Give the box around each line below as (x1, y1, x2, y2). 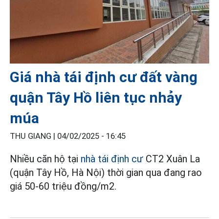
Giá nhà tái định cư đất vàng (10, 68, 197, 86)
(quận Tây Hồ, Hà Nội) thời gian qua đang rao (10, 166, 202, 178)
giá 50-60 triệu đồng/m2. (10, 180, 116, 192)
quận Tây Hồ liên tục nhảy (10, 88, 182, 106)
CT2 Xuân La (143, 153, 200, 165)
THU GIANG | (10, 131, 57, 141)
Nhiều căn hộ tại (10, 153, 81, 165)
